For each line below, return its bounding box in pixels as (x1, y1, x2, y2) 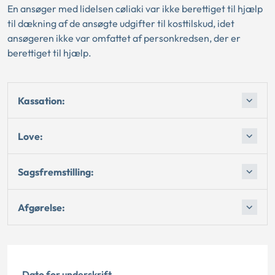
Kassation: (18, 94, 65, 107)
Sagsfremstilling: (18, 165, 94, 178)
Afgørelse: (18, 201, 65, 214)
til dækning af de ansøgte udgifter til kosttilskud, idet (7, 17, 234, 29)
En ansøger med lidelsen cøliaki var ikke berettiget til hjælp (7, 2, 263, 15)
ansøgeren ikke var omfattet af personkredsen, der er (7, 32, 241, 44)
